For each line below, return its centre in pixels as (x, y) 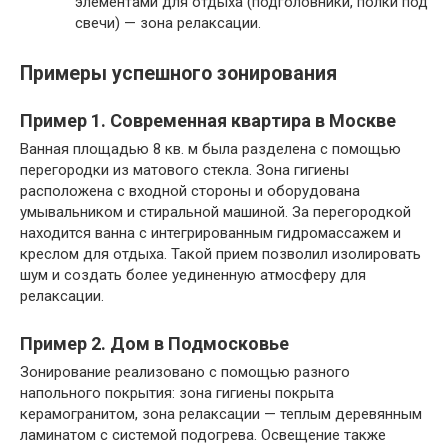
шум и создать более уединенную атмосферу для (193, 275)
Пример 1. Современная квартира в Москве (208, 121)
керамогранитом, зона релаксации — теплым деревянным (221, 414)
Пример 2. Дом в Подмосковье (154, 344)
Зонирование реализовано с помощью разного (185, 372)
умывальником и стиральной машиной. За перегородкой (215, 212)
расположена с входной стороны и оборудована (190, 191)
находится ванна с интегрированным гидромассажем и (210, 233)
